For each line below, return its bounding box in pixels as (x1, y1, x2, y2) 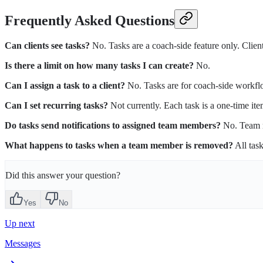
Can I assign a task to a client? (5, 80, 125, 91)
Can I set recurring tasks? (5, 100, 108, 111)
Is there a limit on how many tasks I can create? (5, 60, 194, 71)
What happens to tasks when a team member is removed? (5, 140, 233, 151)
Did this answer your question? (5, 170, 120, 181)
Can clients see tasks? (5, 41, 90, 51)
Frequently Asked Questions (5, 13, 174, 29)
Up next (5, 218, 35, 229)
